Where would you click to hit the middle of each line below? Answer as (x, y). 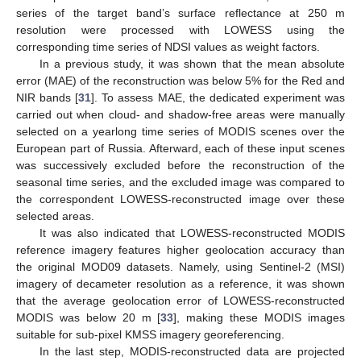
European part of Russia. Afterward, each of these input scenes (180, 149)
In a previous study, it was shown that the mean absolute (192, 64)
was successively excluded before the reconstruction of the (180, 166)
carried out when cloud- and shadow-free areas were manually (180, 115)
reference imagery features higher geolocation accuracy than (180, 250)
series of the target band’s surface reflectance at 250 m (180, 13)
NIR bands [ (48, 98)
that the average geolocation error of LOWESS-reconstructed (180, 301)
